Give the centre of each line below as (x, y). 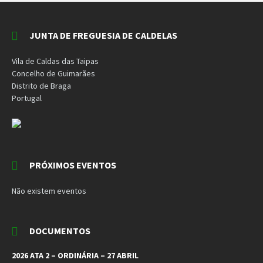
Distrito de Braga (41, 85)
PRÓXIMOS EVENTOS (73, 165)
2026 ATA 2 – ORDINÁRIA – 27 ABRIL (75, 255)
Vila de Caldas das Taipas (55, 61)
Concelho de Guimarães (53, 73)
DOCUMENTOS (60, 230)
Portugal (27, 98)
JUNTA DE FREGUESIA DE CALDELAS (103, 35)
